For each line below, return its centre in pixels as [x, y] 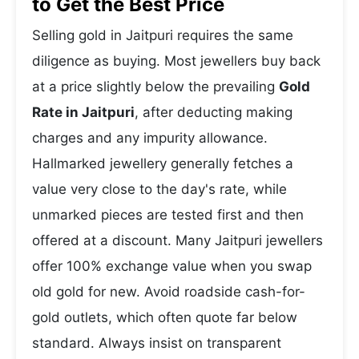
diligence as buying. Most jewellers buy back [176, 61]
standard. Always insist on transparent [157, 343]
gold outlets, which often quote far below [165, 317]
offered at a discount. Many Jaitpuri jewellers [177, 240]
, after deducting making [214, 112]
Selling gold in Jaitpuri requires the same [163, 35]
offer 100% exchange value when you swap [172, 266]
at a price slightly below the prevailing [155, 87]
